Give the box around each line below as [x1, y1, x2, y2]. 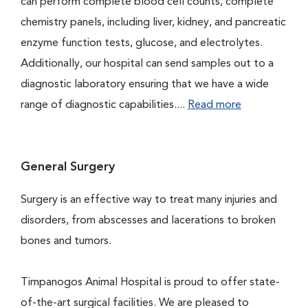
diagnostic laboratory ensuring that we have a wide [21, 79, 269, 90]
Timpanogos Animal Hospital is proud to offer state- [21, 277, 280, 288]
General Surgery [21, 161, 115, 173]
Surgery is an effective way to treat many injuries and [21, 195, 277, 206]
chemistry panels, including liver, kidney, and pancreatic [21, 17, 286, 28]
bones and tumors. [21, 236, 111, 247]
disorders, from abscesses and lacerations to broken [21, 215, 276, 226]
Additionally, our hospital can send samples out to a [21, 58, 274, 69]
